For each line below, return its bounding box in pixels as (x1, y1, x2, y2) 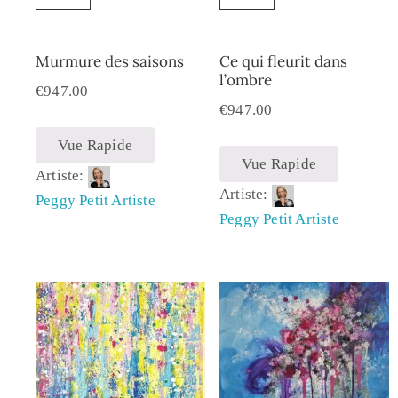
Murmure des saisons (36, 52, 184, 72)
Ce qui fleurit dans (219, 52, 347, 72)
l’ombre (219, 70, 272, 91)
